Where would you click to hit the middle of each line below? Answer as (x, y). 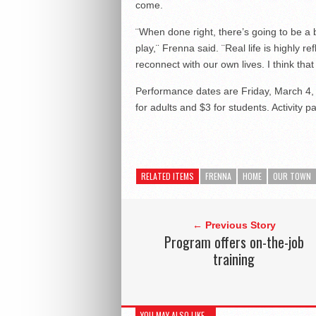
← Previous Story (234, 225)
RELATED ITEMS (168, 176)
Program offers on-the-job (234, 242)
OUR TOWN (292, 176)
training (234, 259)
